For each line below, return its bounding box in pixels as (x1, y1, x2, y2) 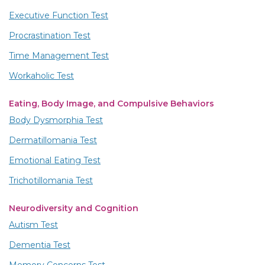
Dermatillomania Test (9, 135, 97, 146)
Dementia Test (9, 240, 70, 251)
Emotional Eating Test (9, 155, 101, 166)
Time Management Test (9, 50, 109, 62)
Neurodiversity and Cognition (9, 203, 138, 214)
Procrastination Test (9, 30, 91, 41)
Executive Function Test (9, 10, 108, 21)
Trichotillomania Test (9, 175, 93, 186)
